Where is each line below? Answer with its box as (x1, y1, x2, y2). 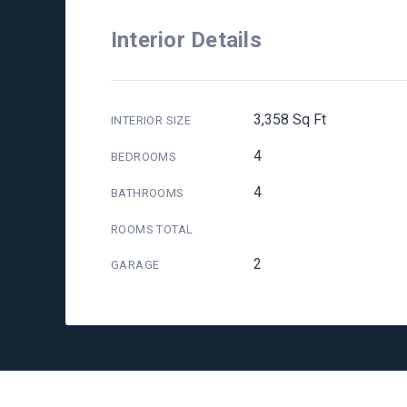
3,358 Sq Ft (253, 111, 326, 128)
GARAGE (111, 258, 160, 272)
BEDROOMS (111, 150, 177, 164)
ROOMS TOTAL (111, 223, 194, 236)
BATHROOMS (111, 186, 184, 200)
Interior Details (111, 27, 262, 53)
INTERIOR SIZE (111, 114, 192, 127)
